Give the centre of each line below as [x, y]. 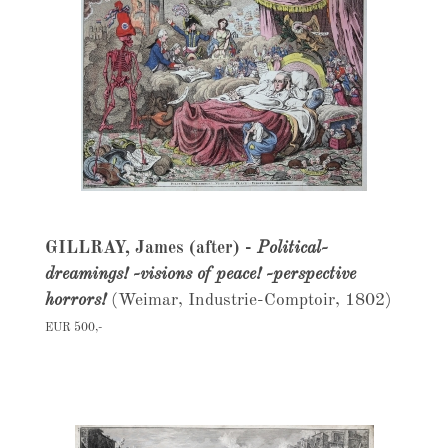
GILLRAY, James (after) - [150, 248]
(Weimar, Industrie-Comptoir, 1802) [248, 300]
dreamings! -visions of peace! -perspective [200, 274]
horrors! [75, 300]
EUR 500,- [73, 328]
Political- [292, 248]
